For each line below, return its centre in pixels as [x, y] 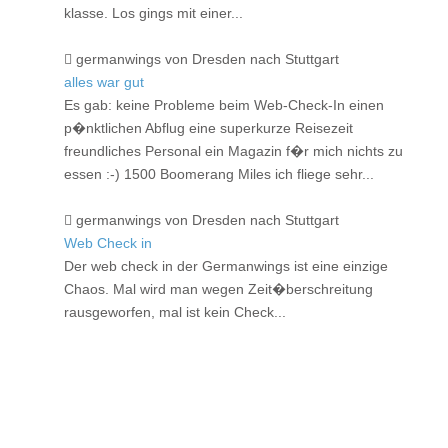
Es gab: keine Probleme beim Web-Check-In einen [224, 105]
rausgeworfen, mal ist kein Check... [177, 312]
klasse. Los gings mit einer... [155, 13]
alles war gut [104, 82]
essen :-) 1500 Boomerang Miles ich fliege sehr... [221, 174]
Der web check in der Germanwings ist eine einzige [226, 266]
